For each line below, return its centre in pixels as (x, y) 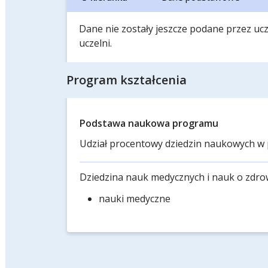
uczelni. (95, 43)
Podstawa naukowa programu (149, 123)
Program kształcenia (127, 80)
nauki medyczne (135, 199)
